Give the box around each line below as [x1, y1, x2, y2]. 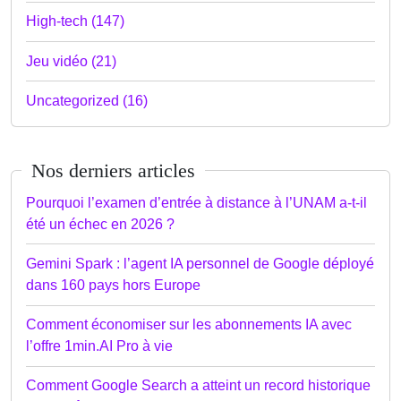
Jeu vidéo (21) [26, 53, 116, 69]
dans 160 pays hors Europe [26, 277, 200, 294]
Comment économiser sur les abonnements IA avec [26, 317, 352, 333]
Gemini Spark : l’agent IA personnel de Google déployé [26, 256, 374, 272]
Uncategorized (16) [26, 92, 148, 108]
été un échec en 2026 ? [26, 216, 175, 232]
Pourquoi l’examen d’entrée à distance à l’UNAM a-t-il [26, 194, 367, 210]
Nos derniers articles [30, 159, 195, 182]
